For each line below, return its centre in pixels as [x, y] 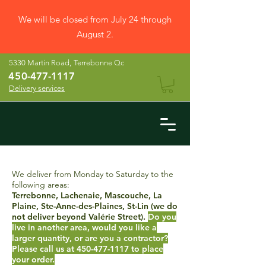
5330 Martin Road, [40, 63]
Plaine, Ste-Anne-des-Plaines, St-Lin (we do [95, 206]
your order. [33, 259]
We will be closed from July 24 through [95, 19]
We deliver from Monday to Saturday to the [93, 174]
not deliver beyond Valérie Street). [79, 216]
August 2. [95, 34]
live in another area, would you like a [84, 227]
